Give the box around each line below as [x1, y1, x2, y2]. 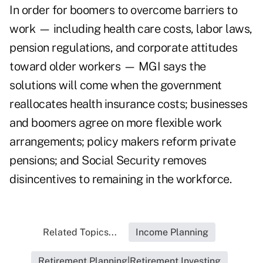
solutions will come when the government [9, 78, 222, 93]
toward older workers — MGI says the [9, 59, 206, 74]
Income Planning [136, 227, 208, 238]
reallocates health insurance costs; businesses [9, 97, 247, 112]
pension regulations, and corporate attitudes [9, 41, 237, 55]
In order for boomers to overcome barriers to [9, 3, 237, 18]
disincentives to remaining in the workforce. [9, 172, 231, 187]
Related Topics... [43, 227, 117, 238]
